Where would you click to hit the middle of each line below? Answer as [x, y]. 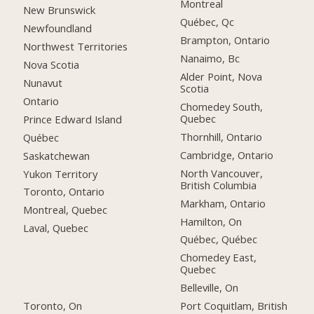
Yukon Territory [61, 173]
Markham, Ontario [223, 203]
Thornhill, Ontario [221, 136]
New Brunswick [60, 10]
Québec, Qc [207, 22]
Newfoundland [58, 28]
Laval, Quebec [56, 228]
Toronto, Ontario [64, 192]
